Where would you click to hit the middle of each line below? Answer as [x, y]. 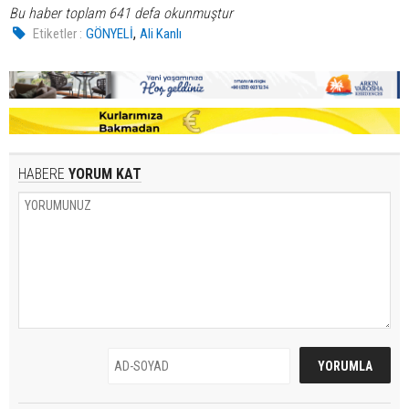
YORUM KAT [103, 174]
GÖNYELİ [110, 34]
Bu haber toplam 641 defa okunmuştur [121, 14]
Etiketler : [58, 34]
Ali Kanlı [161, 34]
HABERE [42, 174]
